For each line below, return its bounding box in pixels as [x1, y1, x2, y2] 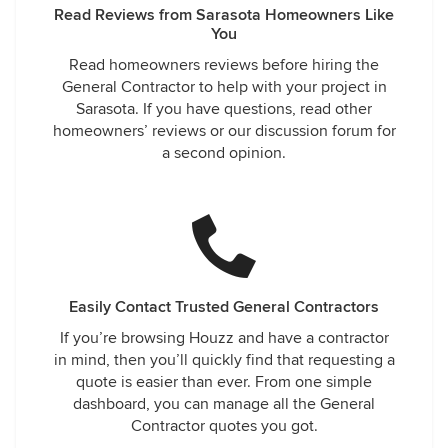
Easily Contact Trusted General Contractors [69, 297, 379, 317]
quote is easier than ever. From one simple [76, 372, 372, 392]
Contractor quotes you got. [130, 416, 318, 436]
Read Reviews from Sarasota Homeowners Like [54, 5, 394, 25]
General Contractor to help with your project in [61, 77, 387, 97]
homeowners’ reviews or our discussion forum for [52, 121, 396, 141]
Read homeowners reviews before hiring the [69, 55, 379, 75]
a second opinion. [162, 143, 286, 163]
